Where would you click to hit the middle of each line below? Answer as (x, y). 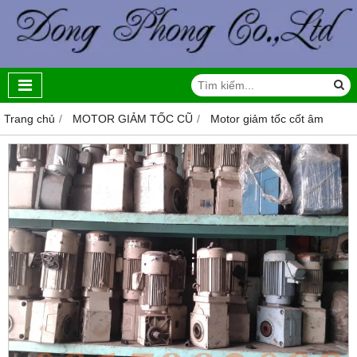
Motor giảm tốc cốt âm (267, 118)
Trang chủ (29, 118)
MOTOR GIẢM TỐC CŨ (133, 118)
